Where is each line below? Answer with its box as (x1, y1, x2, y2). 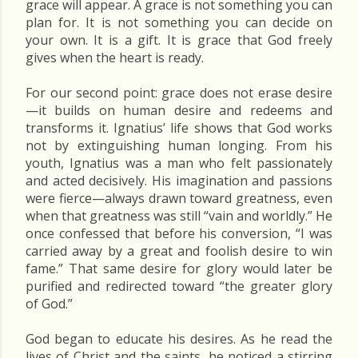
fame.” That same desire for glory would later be (26, 260, 332, 277)
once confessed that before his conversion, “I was (26, 225, 332, 242)
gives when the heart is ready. (26, 49, 204, 66)
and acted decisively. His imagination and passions (26, 172, 332, 189)
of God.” (26, 295, 73, 312)
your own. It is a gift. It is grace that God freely (26, 31, 332, 49)
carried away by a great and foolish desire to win (26, 242, 332, 260)
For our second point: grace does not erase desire (26, 84, 332, 101)
